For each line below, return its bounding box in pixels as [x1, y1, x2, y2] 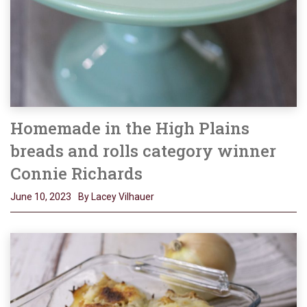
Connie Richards [10, 162, 143, 185]
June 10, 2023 [10, 191, 71, 203]
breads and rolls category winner [10, 140, 276, 162]
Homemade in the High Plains [10, 117, 249, 140]
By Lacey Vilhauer [78, 191, 154, 203]
